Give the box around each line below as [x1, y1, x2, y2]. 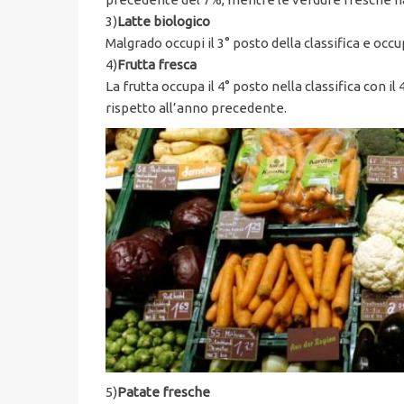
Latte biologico [117, 14, 210, 30]
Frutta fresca [117, 57, 197, 73]
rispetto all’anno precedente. [106, 100, 287, 116]
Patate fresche [117, 383, 210, 399]
